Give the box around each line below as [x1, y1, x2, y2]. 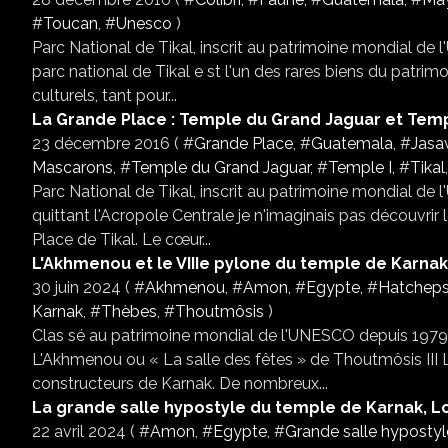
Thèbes [101, 302, 157, 321]
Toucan [43, 14, 98, 33]
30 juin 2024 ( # [32, 278, 145, 297]
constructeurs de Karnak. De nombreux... [32, 374, 328, 393]
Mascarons [32, 158, 113, 177]
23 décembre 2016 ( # [32, 134, 194, 153]
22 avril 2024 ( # [32, 422, 150, 441]
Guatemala [311, 134, 393, 153]
